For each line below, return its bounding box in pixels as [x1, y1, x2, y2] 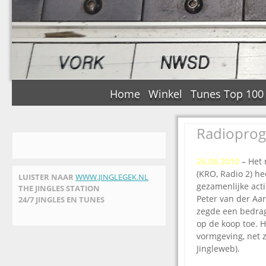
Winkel [148, 86, 182, 101]
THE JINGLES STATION [18, 183, 100, 194]
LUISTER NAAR [18, 172, 75, 183]
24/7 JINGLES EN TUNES [18, 194, 104, 205]
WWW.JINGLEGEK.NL [75, 172, 148, 183]
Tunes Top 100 [191, 86, 264, 101]
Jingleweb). [197, 243, 240, 255]
